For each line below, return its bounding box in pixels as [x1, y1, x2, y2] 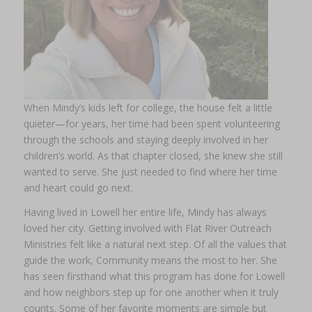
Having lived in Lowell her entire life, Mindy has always [23, 205, 267, 219]
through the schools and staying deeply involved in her [23, 133, 268, 147]
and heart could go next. [23, 181, 133, 195]
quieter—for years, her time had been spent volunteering [23, 117, 280, 131]
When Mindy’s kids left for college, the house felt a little [23, 101, 272, 115]
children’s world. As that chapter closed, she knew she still [23, 149, 283, 163]
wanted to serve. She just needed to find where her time [23, 165, 277, 179]
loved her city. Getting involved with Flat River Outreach [23, 221, 272, 235]
